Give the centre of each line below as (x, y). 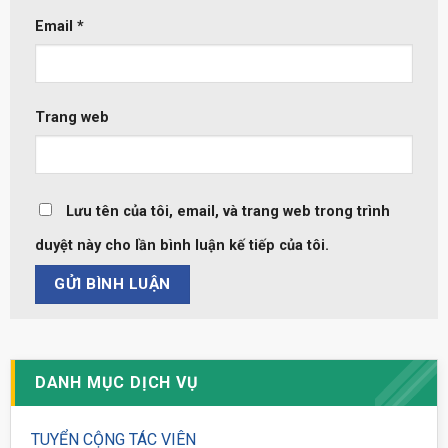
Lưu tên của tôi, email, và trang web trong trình (227, 211)
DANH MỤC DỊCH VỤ (116, 383)
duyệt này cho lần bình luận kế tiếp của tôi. (181, 245)
